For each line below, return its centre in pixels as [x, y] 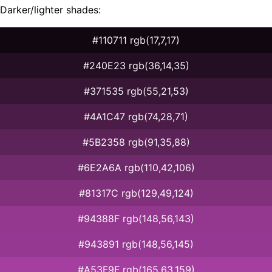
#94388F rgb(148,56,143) [136, 218]
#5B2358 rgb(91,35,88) [136, 142]
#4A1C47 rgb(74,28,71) [136, 116]
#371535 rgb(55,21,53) [136, 91]
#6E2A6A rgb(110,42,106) [136, 167]
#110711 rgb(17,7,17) [136, 40]
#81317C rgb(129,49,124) [136, 193]
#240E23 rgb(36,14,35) [136, 65]
